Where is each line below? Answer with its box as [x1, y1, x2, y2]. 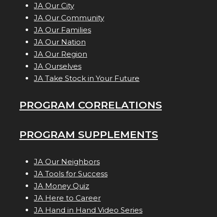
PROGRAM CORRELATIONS [19, 99, 162, 111]
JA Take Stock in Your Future [34, 74, 139, 83]
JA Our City [34, 1, 74, 11]
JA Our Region [34, 49, 87, 59]
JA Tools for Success [34, 169, 108, 179]
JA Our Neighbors [34, 157, 100, 167]
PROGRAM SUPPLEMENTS [19, 128, 158, 141]
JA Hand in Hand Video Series [34, 205, 142, 215]
